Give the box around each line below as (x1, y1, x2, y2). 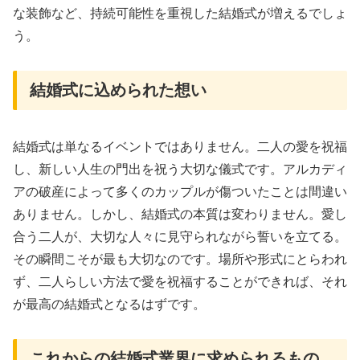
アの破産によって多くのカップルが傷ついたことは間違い (13, 185, 347, 199)
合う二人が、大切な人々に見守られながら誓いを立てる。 (13, 230, 347, 244)
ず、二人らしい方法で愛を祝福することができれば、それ (13, 275, 347, 289)
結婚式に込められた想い (30, 81, 207, 99)
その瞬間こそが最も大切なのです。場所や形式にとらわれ (13, 252, 347, 267)
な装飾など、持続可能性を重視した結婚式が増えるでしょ (13, 6, 347, 21)
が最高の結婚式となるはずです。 (13, 297, 206, 312)
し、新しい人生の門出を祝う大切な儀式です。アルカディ (13, 162, 347, 177)
